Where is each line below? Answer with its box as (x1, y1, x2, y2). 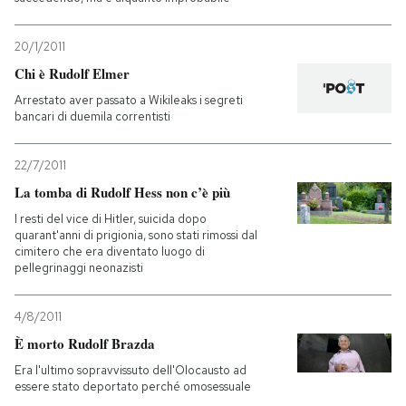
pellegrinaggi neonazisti (14, 260, 143, 275)
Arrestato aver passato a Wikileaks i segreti (14, 92, 243, 108)
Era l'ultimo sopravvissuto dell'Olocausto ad (14, 362, 246, 378)
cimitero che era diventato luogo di (14, 244, 205, 259)
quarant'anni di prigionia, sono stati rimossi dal (14, 227, 257, 243)
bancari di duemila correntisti (14, 109, 170, 124)
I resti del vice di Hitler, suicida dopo (14, 211, 207, 227)
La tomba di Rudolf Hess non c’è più (14, 182, 230, 202)
